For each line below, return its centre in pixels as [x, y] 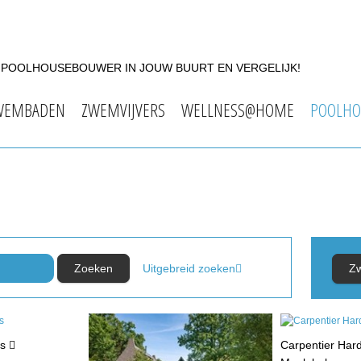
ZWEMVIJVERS [123, 110]
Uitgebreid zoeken [189, 269]
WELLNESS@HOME [238, 110]
